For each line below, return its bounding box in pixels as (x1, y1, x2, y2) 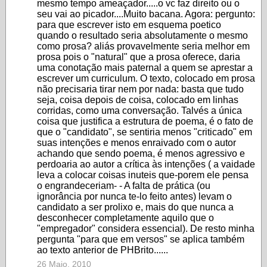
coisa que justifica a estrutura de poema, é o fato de (37, 116, 253, 126)
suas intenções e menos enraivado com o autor (37, 138, 236, 148)
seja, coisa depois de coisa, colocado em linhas (37, 95, 238, 105)
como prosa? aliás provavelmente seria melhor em (37, 41, 250, 51)
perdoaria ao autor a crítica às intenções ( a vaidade (37, 159, 255, 169)
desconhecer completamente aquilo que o (37, 213, 214, 223)
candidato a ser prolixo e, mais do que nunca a (37, 202, 234, 212)
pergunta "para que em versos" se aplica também (37, 234, 244, 244)
